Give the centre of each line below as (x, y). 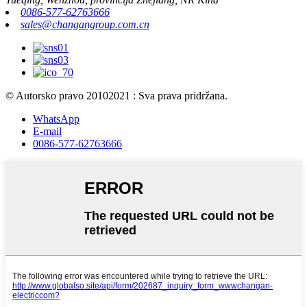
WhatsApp (56, 119)
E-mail (47, 132)
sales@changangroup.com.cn (85, 25)
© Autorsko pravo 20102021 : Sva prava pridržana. (116, 96)
